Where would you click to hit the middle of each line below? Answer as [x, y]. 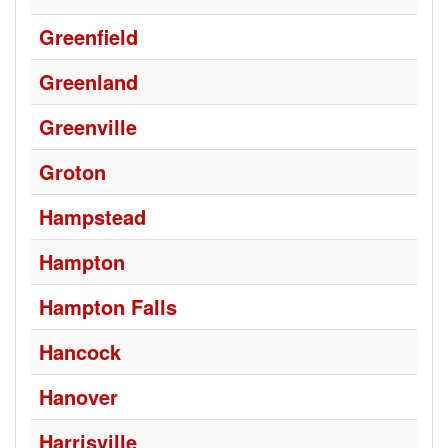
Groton [72, 171]
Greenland [88, 81]
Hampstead [92, 216]
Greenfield [88, 36]
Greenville [88, 126]
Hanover [78, 396]
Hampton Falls [108, 306]
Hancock [80, 351]
